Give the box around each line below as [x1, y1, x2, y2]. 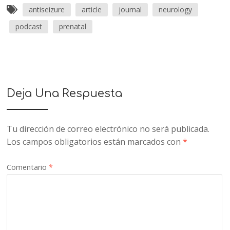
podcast [15, 21, 43, 31]
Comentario [7, 162, 49, 172]
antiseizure [29, 4, 65, 14]
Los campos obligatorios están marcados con [7, 136, 183, 147]
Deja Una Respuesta [7, 87, 123, 100]
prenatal [59, 21, 87, 31]
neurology [159, 4, 193, 14]
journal [119, 4, 142, 14]
